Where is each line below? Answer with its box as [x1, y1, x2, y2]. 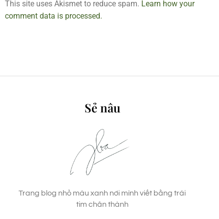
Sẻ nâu [84, 99, 120, 115]
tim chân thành [76, 200, 129, 208]
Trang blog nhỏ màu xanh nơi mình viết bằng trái [19, 189, 186, 197]
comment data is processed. [5, 11, 102, 21]
